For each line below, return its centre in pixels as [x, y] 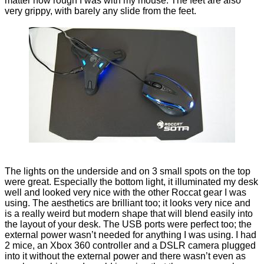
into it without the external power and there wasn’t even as [125, 256]
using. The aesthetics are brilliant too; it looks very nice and [128, 203]
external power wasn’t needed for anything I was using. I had [131, 235]
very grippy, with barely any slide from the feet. [100, 11]
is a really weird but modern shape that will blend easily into [129, 214]
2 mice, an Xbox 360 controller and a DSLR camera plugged [130, 246]
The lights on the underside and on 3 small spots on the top [128, 171]
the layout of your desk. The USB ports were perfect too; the [128, 225]
